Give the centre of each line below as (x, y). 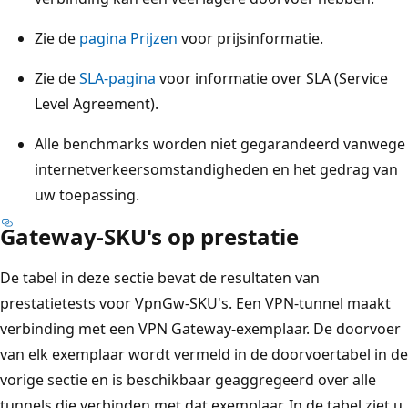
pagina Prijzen (128, 38)
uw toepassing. (87, 194)
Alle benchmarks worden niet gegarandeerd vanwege (220, 143)
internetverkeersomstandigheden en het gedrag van (216, 169)
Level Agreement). (97, 103)
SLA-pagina (117, 78)
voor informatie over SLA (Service (272, 78)
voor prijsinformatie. (250, 38)
